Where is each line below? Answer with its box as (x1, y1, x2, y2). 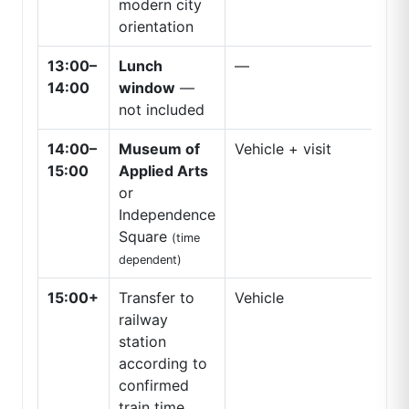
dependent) (118, 253, 182, 267)
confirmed (118, 376, 189, 395)
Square (118, 227, 172, 246)
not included (118, 100, 204, 120)
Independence (118, 205, 215, 225)
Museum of (118, 140, 200, 159)
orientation (118, 17, 194, 37)
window (118, 79, 175, 98)
